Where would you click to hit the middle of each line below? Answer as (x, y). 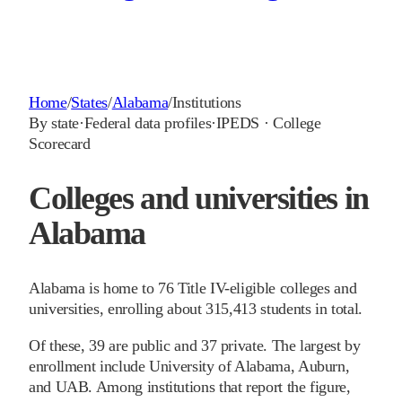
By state (54, 123)
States (90, 103)
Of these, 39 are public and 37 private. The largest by (195, 346)
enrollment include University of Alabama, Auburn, (189, 367)
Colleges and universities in (199, 199)
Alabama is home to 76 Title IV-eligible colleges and (193, 288)
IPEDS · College (268, 123)
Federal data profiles (148, 123)
